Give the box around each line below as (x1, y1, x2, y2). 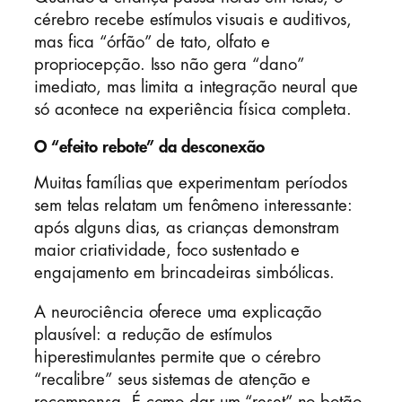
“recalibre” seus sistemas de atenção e (34, 371, 311, 388)
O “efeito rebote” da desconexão (34, 138, 265, 155)
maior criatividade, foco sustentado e (34, 242, 301, 259)
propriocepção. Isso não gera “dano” (34, 57, 304, 74)
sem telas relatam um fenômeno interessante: (34, 197, 353, 214)
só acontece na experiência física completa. (34, 101, 352, 118)
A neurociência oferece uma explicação (34, 303, 322, 320)
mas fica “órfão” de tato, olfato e (34, 34, 270, 51)
